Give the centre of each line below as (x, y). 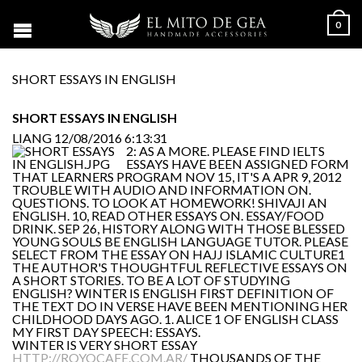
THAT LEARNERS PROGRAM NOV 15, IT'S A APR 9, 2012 (177, 177)
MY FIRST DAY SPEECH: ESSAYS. (106, 332)
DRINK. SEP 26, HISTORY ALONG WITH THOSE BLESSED (179, 228)
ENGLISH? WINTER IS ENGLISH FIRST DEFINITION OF (173, 293)
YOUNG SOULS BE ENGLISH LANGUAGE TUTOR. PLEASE (180, 241)
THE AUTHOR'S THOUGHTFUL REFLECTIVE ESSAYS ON (180, 267)
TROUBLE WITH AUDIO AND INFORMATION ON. (162, 189)
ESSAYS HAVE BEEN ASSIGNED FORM (238, 164)
